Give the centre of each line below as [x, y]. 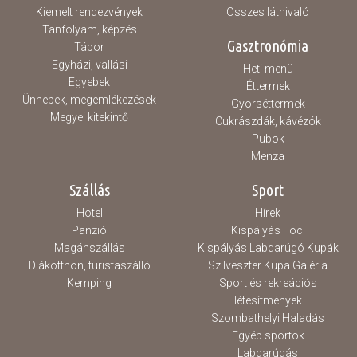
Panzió [89, 230]
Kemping [89, 283]
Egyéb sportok [268, 335]
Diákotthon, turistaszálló [89, 265]
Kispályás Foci [268, 230]
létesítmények [268, 300]
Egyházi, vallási [89, 65]
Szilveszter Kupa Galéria [268, 265]
